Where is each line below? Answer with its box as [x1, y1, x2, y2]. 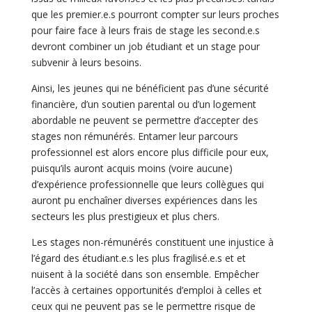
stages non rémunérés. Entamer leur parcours [31, 129, 238, 143]
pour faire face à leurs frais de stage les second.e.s [31, 23, 260, 37]
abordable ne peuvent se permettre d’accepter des [31, 113, 258, 127]
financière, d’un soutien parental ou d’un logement [31, 97, 256, 111]
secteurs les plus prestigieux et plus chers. [31, 209, 225, 223]
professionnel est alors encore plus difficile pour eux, [31, 145, 269, 159]
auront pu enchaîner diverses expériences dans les [31, 193, 258, 207]
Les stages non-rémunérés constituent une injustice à [31, 235, 274, 249]
